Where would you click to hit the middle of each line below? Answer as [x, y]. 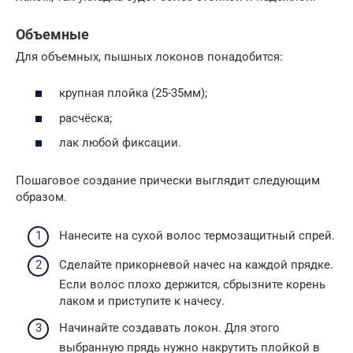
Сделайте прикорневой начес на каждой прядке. [196, 265]
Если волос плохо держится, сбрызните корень [192, 285]
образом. [41, 197]
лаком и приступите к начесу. [142, 301]
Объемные [52, 34]
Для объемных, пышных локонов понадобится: [149, 56]
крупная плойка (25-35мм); [133, 93]
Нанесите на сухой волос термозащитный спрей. [197, 235]
